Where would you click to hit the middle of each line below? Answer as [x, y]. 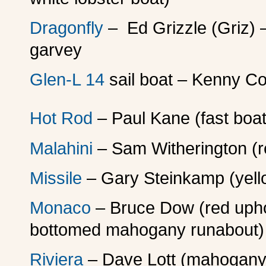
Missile [56, 178]
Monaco [60, 208]
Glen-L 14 [69, 80]
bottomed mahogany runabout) [147, 230]
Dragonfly [66, 28]
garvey [56, 50]
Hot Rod [64, 118]
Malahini [61, 149]
